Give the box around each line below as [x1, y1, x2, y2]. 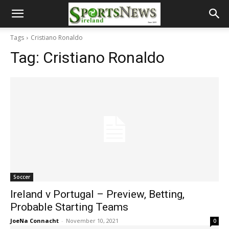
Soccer [13, 173, 30, 180]
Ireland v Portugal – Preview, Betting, [10, 188, 185, 200]
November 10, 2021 [66, 217, 119, 224]
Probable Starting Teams [10, 201, 128, 213]
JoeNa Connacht [10, 217, 59, 224]
